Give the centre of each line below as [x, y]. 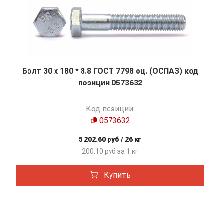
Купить [116, 175]
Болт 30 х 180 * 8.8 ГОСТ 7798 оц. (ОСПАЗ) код [110, 71]
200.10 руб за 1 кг [110, 151]
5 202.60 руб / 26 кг [110, 140]
